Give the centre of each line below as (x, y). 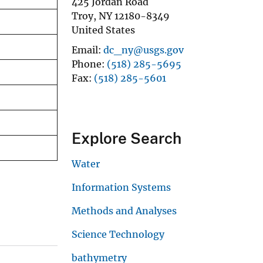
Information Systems (121, 187)
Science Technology (118, 234)
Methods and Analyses (124, 210)
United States (103, 30)
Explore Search (127, 138)
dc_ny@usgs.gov (144, 50)
